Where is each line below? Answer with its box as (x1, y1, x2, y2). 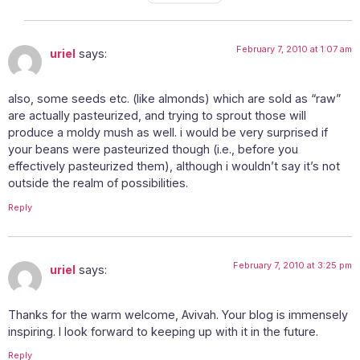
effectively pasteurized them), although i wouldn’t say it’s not (8, 159, 340, 174)
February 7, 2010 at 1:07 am (236, 43, 352, 55)
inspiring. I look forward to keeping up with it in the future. (8, 324, 318, 338)
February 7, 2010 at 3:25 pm (233, 259, 352, 271)
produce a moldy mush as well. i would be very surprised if (8, 125, 328, 140)
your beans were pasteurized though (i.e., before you (8, 142, 298, 157)
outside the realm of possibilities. (8, 176, 188, 190)
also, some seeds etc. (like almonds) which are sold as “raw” (8, 92, 341, 106)
